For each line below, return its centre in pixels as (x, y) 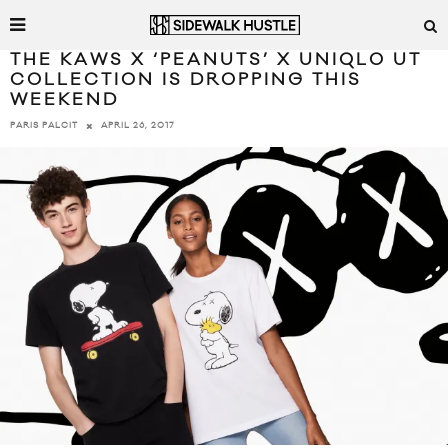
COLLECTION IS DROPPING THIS (186, 80)
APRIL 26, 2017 (138, 126)
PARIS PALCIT (44, 126)
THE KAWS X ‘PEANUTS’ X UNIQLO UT (216, 60)
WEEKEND (64, 100)
